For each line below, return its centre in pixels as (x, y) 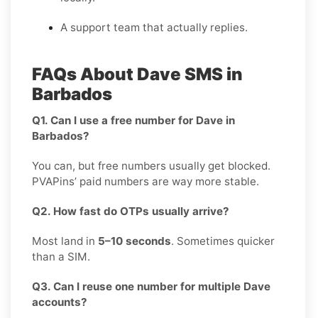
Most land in (65, 241)
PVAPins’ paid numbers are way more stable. (146, 181)
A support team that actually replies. (154, 27)
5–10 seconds (135, 241)
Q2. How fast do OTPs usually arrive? (131, 211)
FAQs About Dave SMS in (137, 74)
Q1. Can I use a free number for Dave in (133, 120)
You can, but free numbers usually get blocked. (151, 165)
